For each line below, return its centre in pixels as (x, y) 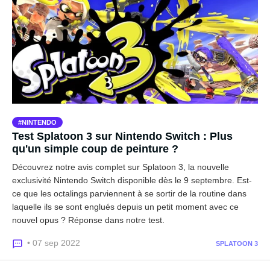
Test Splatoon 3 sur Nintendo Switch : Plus (122, 136)
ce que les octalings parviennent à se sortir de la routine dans (129, 193)
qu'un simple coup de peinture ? (95, 149)
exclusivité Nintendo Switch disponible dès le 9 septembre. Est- (132, 180)
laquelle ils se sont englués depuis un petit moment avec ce (125, 207)
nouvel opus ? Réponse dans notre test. (88, 220)
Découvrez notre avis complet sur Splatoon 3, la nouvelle (121, 167)
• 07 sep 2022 (54, 243)
